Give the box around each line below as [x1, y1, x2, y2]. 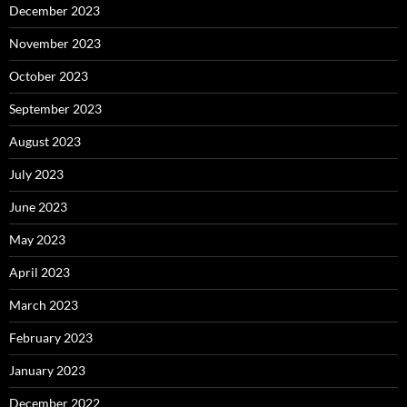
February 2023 [9, 329, 93, 345]
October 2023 [9, 67, 88, 84]
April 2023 [9, 263, 70, 280]
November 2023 [9, 35, 101, 51]
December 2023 [9, 2, 100, 18]
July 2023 [9, 165, 64, 182]
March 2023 [9, 296, 78, 313]
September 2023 [9, 100, 102, 116]
